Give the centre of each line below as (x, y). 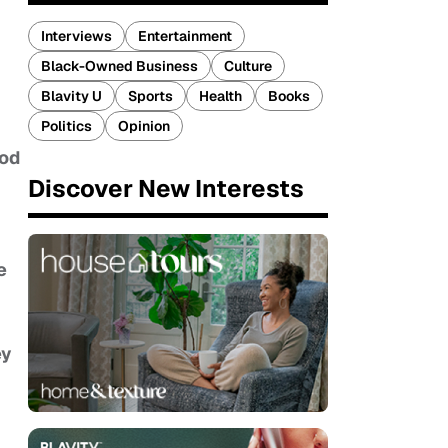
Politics (66, 126)
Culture (248, 66)
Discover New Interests (166, 188)
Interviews (76, 36)
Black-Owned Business (119, 66)
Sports (150, 96)
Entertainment (185, 36)
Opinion (144, 126)
